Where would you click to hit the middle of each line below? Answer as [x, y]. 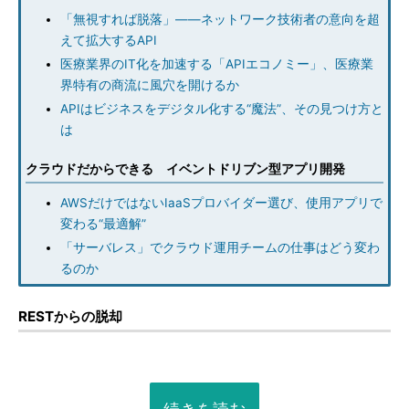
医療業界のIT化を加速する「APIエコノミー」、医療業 [217, 64]
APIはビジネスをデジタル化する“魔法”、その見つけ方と [222, 109]
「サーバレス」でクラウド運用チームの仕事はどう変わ [220, 247]
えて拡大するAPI [109, 40]
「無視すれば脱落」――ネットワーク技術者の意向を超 [220, 19]
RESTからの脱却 [70, 316]
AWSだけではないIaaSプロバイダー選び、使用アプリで [221, 203]
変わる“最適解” [103, 224]
